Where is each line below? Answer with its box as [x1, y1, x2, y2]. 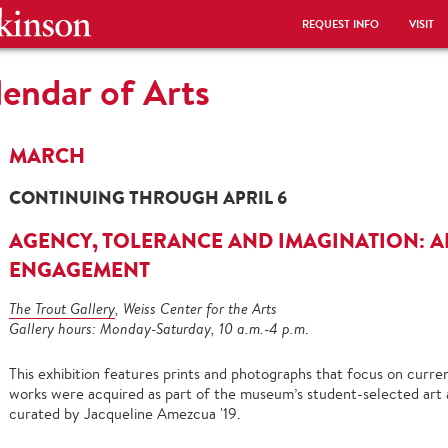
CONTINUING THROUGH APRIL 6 [9, 185, 287, 210]
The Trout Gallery [9, 299, 115, 318]
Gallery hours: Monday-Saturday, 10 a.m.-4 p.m [9, 319, 305, 338]
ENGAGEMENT [9, 255, 150, 284]
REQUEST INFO [302, 17, 379, 32]
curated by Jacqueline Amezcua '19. [9, 404, 241, 423]
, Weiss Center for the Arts [115, 299, 277, 318]
